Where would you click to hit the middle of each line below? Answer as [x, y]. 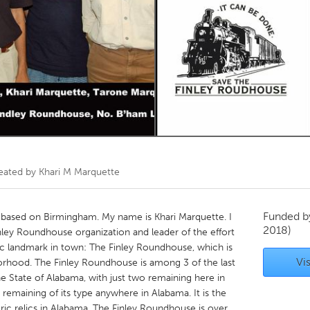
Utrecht [107, 151]
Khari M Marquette [79, 172]
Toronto [108, 27]
